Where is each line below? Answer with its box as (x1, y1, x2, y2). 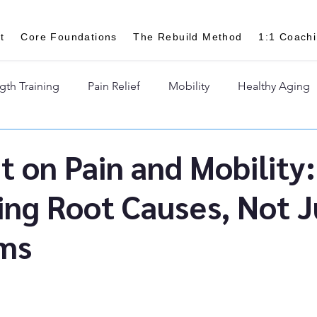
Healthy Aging (238, 79, 310, 93)
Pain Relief (88, 79, 140, 93)
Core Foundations (21, 30, 117, 42)
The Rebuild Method (133, 30, 243, 42)
